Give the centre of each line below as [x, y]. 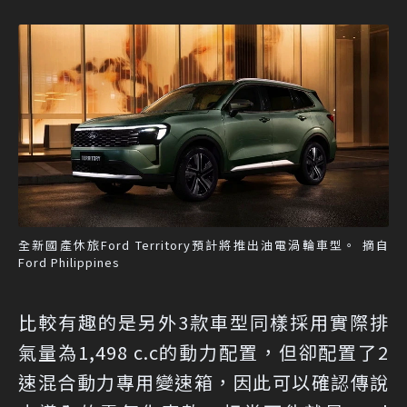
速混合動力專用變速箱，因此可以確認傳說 [203, 382]
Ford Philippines [69, 262]
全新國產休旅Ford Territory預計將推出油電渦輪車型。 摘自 [203, 244]
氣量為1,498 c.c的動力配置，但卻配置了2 [203, 352]
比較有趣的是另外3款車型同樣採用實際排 [203, 322]
